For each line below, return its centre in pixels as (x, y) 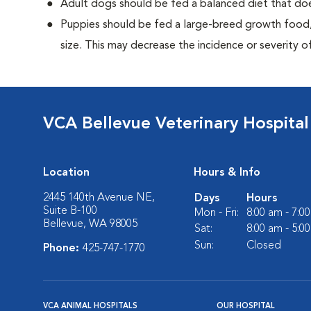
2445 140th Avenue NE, (99, 198)
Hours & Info (227, 173)
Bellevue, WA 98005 (90, 224)
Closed (264, 246)
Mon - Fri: (217, 213)
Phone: (63, 249)
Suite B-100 (70, 211)
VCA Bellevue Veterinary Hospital (176, 124)
